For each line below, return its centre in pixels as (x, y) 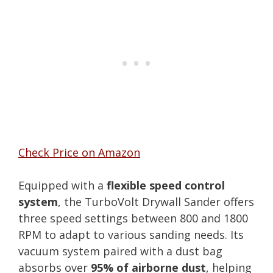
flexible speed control (166, 185)
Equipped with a (62, 185)
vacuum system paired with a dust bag (120, 251)
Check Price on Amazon (79, 152)
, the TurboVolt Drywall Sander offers (156, 201)
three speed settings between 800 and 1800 (133, 218)
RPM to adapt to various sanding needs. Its (131, 234)
